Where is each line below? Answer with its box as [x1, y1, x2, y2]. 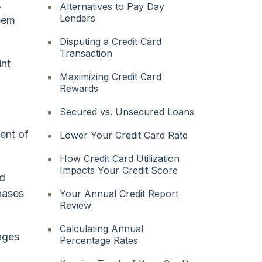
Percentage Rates [60, 234, 139, 246]
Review [60, 199, 92, 211]
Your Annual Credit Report [60, 187, 179, 199]
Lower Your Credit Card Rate [60, 129, 188, 141]
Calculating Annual [60, 222, 144, 235]
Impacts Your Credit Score [60, 164, 178, 176]
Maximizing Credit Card [60, 70, 162, 82]
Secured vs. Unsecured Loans [60, 105, 195, 118]
